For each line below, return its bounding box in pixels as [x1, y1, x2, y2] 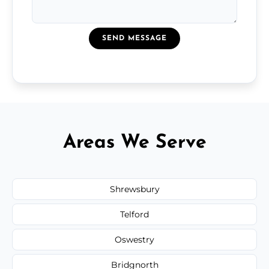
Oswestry [115, 234, 154, 245]
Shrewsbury [109, 183, 160, 195]
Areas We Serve [62, 133, 207, 153]
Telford [120, 208, 149, 220]
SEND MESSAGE [102, 34, 167, 42]
